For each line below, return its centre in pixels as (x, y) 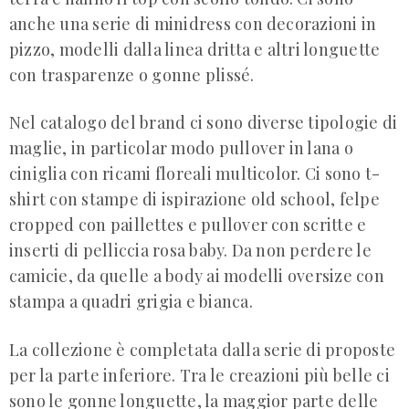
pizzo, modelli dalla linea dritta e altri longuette (195, 49)
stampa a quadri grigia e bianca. (131, 302)
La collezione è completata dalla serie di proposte (203, 350)
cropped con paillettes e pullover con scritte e (188, 225)
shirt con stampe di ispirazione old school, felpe (194, 199)
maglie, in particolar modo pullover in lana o (181, 148)
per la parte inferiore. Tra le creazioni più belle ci (199, 376)
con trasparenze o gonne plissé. (132, 74)
